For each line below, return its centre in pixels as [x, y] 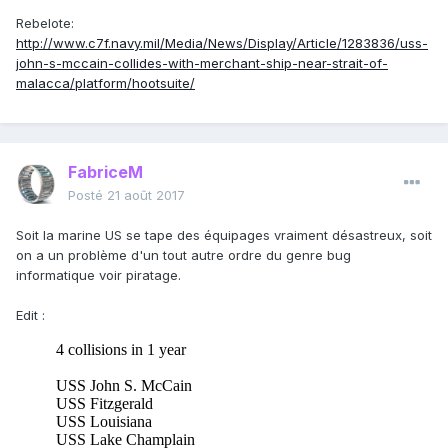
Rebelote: [45, 23]
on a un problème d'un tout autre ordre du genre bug [183, 255]
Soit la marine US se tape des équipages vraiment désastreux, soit [224, 235]
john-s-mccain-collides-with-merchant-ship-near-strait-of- [202, 63]
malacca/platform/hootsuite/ [105, 83]
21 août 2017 [146, 195]
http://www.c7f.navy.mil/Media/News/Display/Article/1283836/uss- [222, 43]
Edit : [30, 315]
